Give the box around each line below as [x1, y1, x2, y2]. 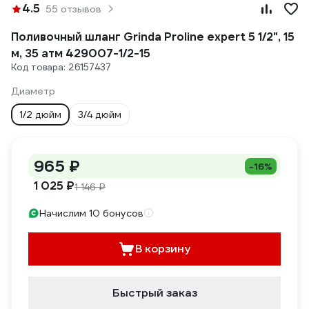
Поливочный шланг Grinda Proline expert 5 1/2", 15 [11, 30, 295, 44]
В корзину [135, 241, 190, 256]
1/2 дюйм [19, 108, 61, 121]
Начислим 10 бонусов [39, 207, 143, 219]
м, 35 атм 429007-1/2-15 [11, 46, 150, 61]
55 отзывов [46, 3, 101, 15]
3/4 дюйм [78, 108, 121, 121]
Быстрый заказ [112, 286, 197, 300]
